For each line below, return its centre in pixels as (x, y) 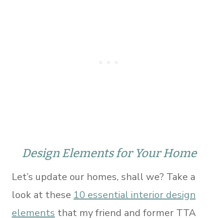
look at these (43, 195)
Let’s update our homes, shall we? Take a (103, 177)
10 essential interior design (135, 195)
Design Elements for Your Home (109, 153)
